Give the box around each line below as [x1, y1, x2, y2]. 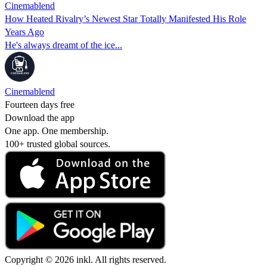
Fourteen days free [5, 99, 74, 110]
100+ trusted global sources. [5, 138, 110, 149]
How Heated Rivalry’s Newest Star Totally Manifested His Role [5, 13, 246, 24]
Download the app [5, 112, 74, 123]
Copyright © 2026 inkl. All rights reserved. [5, 254, 166, 265]
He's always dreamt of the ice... [5, 39, 122, 50]
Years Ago [5, 26, 44, 37]
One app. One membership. [5, 125, 108, 136]
